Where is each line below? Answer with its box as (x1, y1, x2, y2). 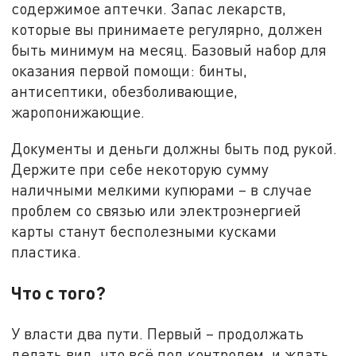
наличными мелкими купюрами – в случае (11, 180, 312, 199)
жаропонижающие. (11, 103, 145, 122)
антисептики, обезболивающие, (11, 82, 238, 101)
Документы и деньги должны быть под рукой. (11, 138, 338, 157)
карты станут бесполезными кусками (11, 221, 277, 240)
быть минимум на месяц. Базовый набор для (11, 41, 327, 60)
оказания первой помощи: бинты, (11, 61, 248, 80)
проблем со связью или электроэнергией (11, 200, 302, 219)
